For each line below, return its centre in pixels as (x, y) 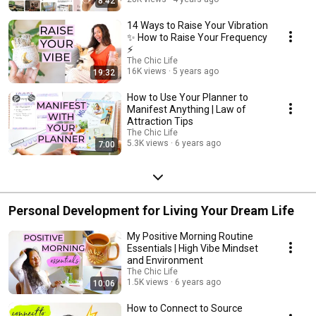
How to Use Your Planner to (188, 98)
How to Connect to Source (185, 309)
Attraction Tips (160, 122)
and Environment (165, 261)
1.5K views (148, 282)
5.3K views (148, 144)
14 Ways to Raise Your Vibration (197, 26)
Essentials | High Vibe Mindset (193, 249)
